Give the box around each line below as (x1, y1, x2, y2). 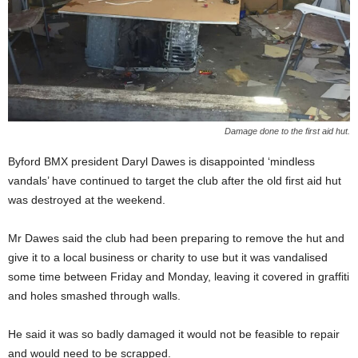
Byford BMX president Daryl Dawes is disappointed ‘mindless (8, 155, 315, 168)
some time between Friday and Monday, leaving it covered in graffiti (8, 270, 349, 283)
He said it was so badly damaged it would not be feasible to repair (8, 328, 340, 340)
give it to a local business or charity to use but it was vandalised (8, 251, 328, 264)
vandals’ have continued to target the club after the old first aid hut (8, 174, 341, 187)
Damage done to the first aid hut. (225, 126, 350, 136)
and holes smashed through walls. (8, 289, 181, 302)
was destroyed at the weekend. (8, 193, 165, 206)
